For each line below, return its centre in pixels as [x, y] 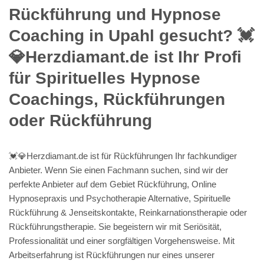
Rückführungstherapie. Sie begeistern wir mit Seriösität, [115, 226]
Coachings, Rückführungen [117, 99]
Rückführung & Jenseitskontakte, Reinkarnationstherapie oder [128, 212]
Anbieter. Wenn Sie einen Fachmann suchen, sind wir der [118, 170]
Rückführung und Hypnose [115, 14]
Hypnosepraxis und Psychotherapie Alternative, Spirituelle [120, 198]
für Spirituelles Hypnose [105, 78]
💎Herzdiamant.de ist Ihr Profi [125, 57]
